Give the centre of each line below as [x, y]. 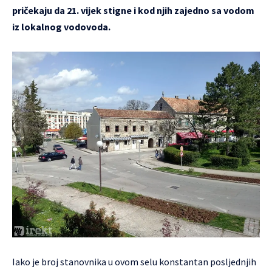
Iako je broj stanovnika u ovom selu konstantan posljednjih [134, 261]
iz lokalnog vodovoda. [61, 26]
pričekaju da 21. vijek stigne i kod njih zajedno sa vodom [133, 10]
